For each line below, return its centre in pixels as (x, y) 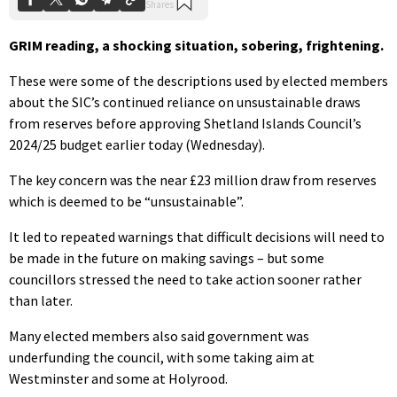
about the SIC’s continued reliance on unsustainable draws (185, 101)
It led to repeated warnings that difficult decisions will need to (197, 236)
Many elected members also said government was (159, 335)
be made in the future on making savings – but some (167, 257)
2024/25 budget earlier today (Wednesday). (137, 144)
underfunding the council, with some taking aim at (162, 357)
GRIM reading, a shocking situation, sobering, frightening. (196, 45)
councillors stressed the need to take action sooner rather (185, 279)
